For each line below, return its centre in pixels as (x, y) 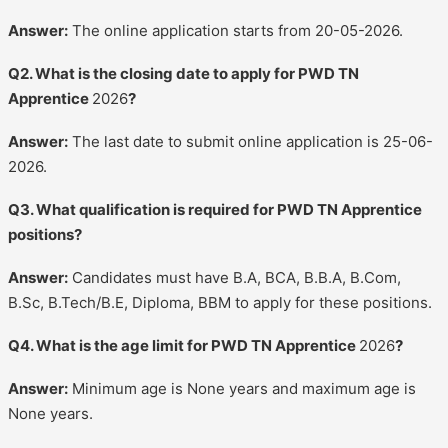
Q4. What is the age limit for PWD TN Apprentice (183, 345)
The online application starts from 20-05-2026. (235, 30)
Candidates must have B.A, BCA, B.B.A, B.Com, (234, 277)
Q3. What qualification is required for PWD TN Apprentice (215, 209)
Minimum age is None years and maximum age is (242, 388)
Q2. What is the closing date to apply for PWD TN (183, 73)
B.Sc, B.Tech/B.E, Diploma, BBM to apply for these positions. (220, 302)
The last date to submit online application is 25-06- (250, 141)
